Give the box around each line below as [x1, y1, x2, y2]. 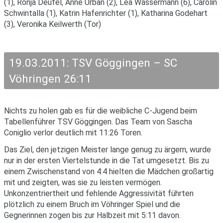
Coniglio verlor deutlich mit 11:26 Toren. [4, 128, 142, 138]
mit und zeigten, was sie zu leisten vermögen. [4, 177, 162, 187]
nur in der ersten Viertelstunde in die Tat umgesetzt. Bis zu [4, 155, 209, 165]
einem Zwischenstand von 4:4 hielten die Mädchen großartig [4, 166, 214, 176]
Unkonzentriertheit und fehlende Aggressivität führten [4, 188, 194, 198]
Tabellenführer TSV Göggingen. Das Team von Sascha [4, 117, 192, 127]
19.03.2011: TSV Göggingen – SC [8, 56, 177, 70]
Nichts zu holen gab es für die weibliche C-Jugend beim [4, 106, 197, 116]
